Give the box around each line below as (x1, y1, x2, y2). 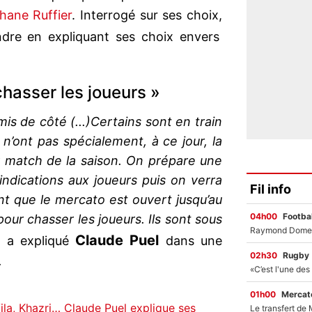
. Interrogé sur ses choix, (72, 8, 223, 23)
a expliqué (6, 233, 69, 249)
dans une (159, 233, 223, 249)
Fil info (250, 181, 291, 196)
